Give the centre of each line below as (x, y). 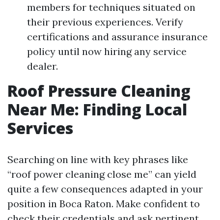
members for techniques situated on (111, 7)
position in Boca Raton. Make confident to (104, 204)
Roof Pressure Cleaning (99, 91)
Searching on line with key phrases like (98, 159)
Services (40, 128)
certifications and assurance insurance (117, 37)
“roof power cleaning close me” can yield (102, 174)
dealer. (42, 66)
